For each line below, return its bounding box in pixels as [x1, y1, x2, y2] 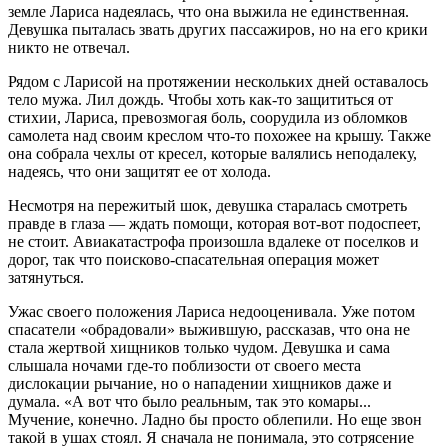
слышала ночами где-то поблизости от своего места [8, 356, 361, 374]
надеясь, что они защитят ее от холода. [8, 162, 271, 180]
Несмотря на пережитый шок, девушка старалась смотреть [8, 196, 407, 214]
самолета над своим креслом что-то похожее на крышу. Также [8, 126, 431, 144]
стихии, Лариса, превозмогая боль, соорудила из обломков [8, 108, 408, 126]
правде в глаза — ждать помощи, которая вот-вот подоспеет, [8, 214, 421, 232]
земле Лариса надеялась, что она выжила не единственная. [8, 2, 409, 20]
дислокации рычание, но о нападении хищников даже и [8, 374, 392, 392]
